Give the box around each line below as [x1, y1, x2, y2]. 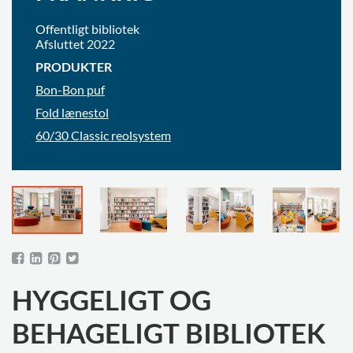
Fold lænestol [35, 104, 109, 120]
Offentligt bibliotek [35, 20, 139, 36]
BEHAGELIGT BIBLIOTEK [12, 316, 325, 349]
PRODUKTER [35, 58, 112, 74]
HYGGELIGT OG [12, 283, 211, 316]
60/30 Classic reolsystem [35, 127, 171, 143]
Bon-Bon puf [35, 81, 105, 97]
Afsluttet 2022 [35, 35, 115, 51]
